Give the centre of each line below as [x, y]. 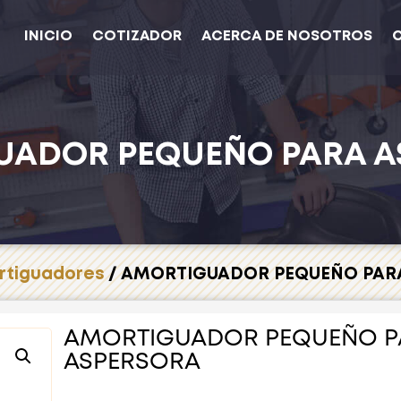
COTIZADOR [137, 36]
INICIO [49, 36]
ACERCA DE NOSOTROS [287, 36]
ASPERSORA [132, 362]
